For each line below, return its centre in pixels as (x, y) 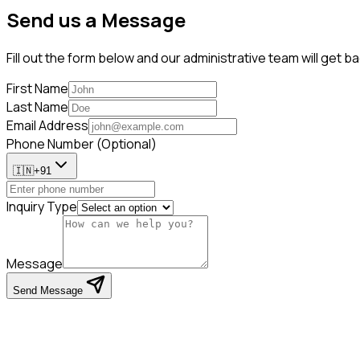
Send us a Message (96, 20)
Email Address (47, 125)
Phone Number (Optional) (82, 143)
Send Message (49, 290)
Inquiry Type (42, 206)
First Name (37, 88)
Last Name (37, 106)
